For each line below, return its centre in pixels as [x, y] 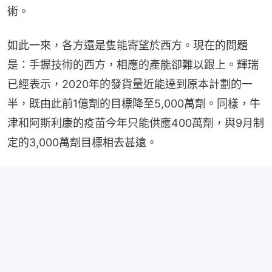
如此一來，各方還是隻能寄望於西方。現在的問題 [127, 45]
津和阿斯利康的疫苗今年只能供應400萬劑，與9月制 [136, 123]
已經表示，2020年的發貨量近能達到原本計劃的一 [130, 84]
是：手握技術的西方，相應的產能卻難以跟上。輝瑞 [133, 64]
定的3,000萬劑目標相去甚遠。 [82, 142]
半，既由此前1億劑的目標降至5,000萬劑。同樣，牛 [134, 103]
